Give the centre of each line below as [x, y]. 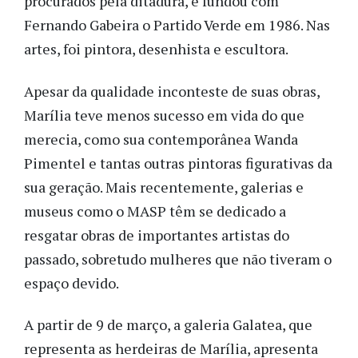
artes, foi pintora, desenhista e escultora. [156, 49]
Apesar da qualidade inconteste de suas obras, [172, 91]
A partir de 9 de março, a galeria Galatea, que [168, 325]
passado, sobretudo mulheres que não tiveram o [178, 259]
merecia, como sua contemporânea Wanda [161, 139]
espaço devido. [72, 282]
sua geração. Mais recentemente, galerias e [164, 187]
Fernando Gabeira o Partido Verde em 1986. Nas [177, 25]
